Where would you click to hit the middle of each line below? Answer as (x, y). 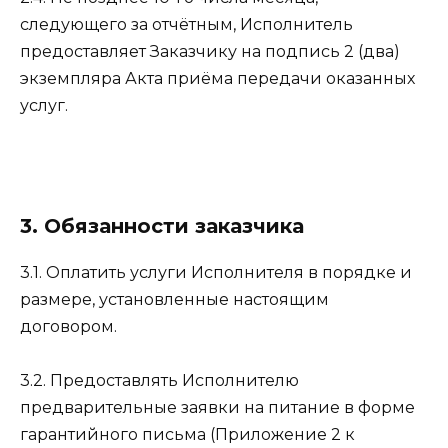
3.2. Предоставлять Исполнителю (159, 380)
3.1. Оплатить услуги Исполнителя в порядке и (216, 272)
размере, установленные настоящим (174, 299)
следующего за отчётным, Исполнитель (186, 24)
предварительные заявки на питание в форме (217, 407)
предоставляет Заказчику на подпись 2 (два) (210, 51)
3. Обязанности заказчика (162, 225)
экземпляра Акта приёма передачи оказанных (217, 78)
